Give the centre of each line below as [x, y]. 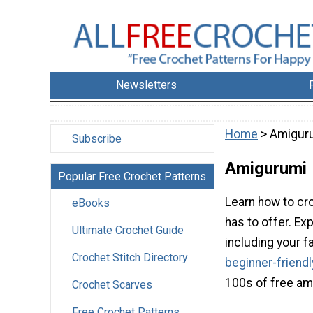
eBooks [91, 203]
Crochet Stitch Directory [130, 258]
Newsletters [147, 85]
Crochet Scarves [112, 285]
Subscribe [97, 139]
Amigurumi [266, 168]
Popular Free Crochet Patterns [132, 177]
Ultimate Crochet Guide [128, 231]
